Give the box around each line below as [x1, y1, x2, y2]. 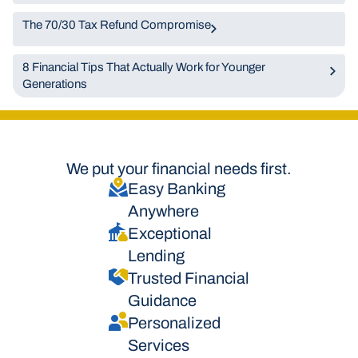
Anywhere [128, 202, 199, 220]
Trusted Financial [128, 269, 249, 287]
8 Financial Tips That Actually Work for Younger [22, 61, 265, 74]
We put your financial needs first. [66, 160, 292, 177]
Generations [22, 78, 87, 90]
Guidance [128, 292, 197, 309]
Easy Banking [128, 180, 225, 197]
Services [128, 336, 189, 354]
